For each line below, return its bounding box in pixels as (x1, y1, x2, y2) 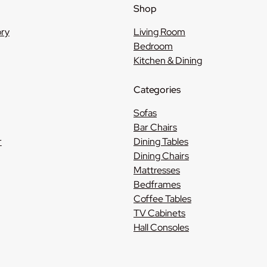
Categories (133, 83, 181, 96)
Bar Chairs (133, 120, 177, 133)
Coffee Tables (133, 192, 191, 205)
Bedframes (133, 178, 181, 191)
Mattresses (133, 163, 180, 176)
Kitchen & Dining (133, 54, 202, 67)
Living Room (133, 25, 185, 38)
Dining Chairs (133, 149, 189, 162)
